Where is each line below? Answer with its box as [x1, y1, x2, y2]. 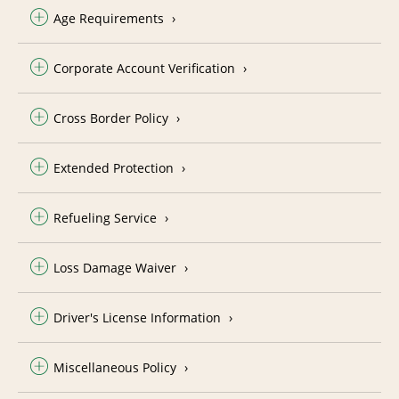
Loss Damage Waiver [53, 258, 176, 276]
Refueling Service [53, 208, 157, 226]
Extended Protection [53, 159, 174, 176]
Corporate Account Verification [53, 59, 235, 77]
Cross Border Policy [53, 109, 168, 126]
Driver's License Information [53, 308, 221, 326]
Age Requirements [53, 9, 164, 27]
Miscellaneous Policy [53, 358, 176, 376]
